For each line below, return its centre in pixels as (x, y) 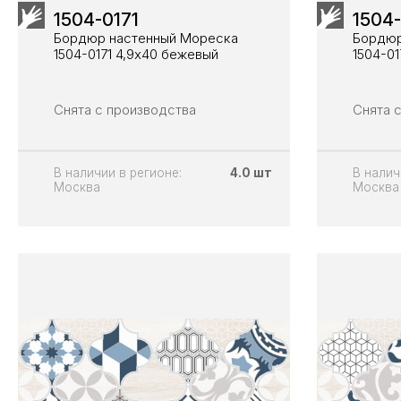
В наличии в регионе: (118, 172)
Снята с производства (125, 109)
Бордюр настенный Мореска (146, 38)
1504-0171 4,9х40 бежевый (136, 54)
